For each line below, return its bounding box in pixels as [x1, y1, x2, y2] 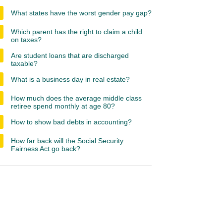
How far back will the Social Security [11, 137, 123, 145]
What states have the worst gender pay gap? [11, 9, 152, 17]
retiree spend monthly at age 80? [11, 102, 115, 110]
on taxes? [11, 36, 42, 44]
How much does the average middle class [11, 94, 142, 102]
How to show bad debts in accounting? [11, 118, 132, 126]
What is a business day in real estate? [11, 75, 130, 83]
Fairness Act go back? [11, 145, 80, 153]
